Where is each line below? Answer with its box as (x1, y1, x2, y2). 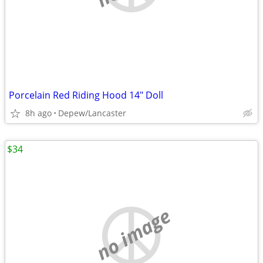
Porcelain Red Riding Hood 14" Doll (9, 89, 163, 102)
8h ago (25, 107, 52, 119)
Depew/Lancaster (58, 107, 126, 119)
